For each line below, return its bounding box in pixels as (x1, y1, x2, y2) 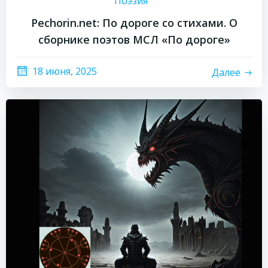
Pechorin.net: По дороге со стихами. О (31, 16, 237, 30)
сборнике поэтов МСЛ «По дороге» (38, 32, 230, 47)
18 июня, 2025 (32, 65, 97, 78)
